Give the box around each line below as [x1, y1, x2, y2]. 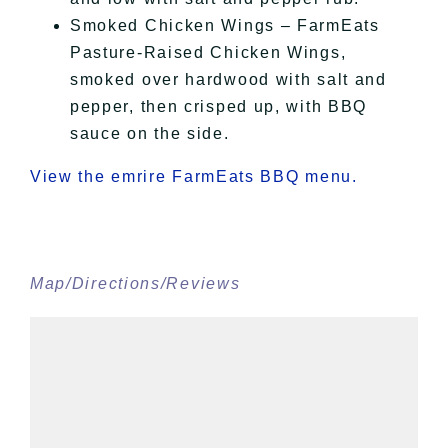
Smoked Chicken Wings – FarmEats [69, 17, 380, 35]
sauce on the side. [69, 125, 230, 143]
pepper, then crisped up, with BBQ [69, 98, 368, 116]
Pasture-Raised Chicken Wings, [69, 44, 347, 62]
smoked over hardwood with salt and [69, 71, 387, 89]
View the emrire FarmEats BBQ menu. [29, 168, 358, 186]
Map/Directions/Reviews [29, 275, 241, 293]
